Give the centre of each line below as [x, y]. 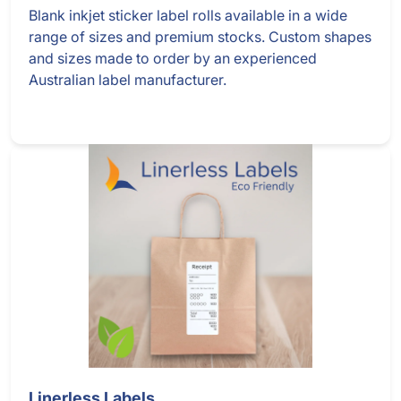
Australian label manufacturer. [128, 80]
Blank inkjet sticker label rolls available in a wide [188, 16]
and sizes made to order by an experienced [173, 59]
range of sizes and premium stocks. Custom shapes [200, 37]
